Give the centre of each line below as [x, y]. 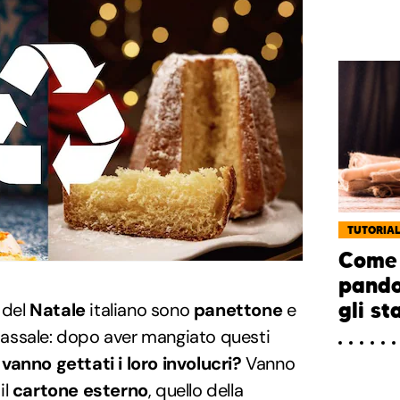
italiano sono [139, 310]
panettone [238, 310]
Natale [58, 310]
